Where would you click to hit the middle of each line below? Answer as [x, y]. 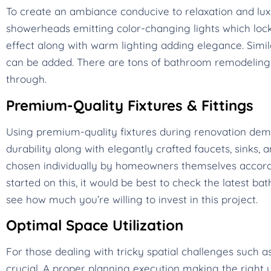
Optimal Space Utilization [95, 225]
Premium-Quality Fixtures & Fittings [130, 105]
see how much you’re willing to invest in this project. [132, 199]
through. [26, 79]
